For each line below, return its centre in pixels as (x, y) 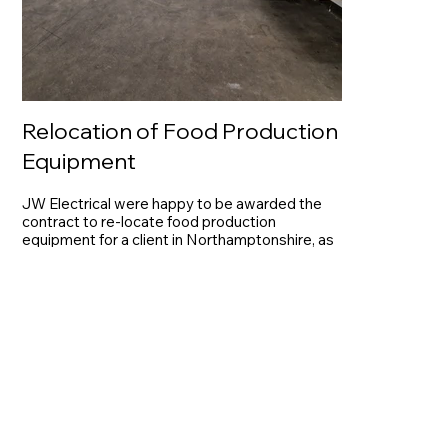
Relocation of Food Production (180, 131)
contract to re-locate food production (149, 222)
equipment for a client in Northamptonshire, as (178, 240)
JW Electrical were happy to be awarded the (172, 204)
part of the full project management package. (174, 258)
